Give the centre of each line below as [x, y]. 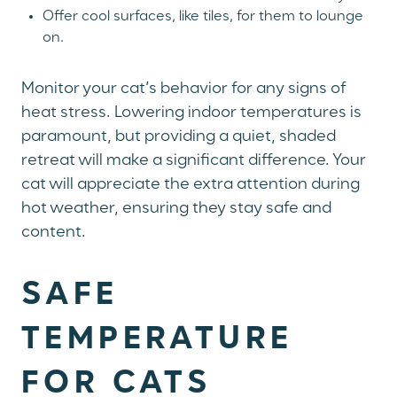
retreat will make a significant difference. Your [194, 161]
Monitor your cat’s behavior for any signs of [184, 89]
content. [54, 233]
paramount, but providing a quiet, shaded [179, 137]
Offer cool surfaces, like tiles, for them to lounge [203, 17]
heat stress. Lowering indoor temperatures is [191, 113]
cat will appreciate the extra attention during [191, 185]
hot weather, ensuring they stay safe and [176, 209]
